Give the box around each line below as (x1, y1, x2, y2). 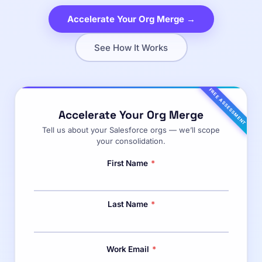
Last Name (107, 199, 150, 209)
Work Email (106, 244, 151, 254)
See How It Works (94, 42, 168, 53)
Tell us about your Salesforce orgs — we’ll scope (42, 125, 220, 135)
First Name (107, 158, 150, 168)
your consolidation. (96, 136, 166, 146)
